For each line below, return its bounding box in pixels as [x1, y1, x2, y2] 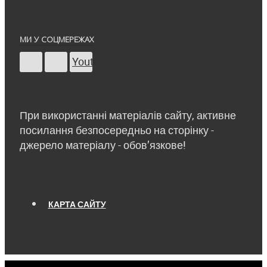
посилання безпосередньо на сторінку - [20, 122, 214, 137]
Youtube [72, 54, 111, 69]
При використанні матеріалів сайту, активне [20, 107, 236, 122]
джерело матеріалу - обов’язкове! [20, 137, 186, 152]
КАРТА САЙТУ [48, 198, 106, 210]
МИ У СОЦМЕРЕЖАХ [20, 33, 94, 45]
